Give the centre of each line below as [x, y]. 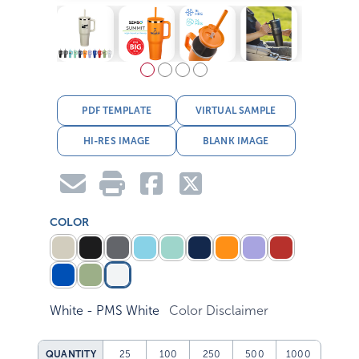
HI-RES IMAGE [117, 141]
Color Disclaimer [219, 311]
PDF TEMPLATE [117, 110]
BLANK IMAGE [236, 141]
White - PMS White [105, 311]
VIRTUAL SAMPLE [236, 110]
